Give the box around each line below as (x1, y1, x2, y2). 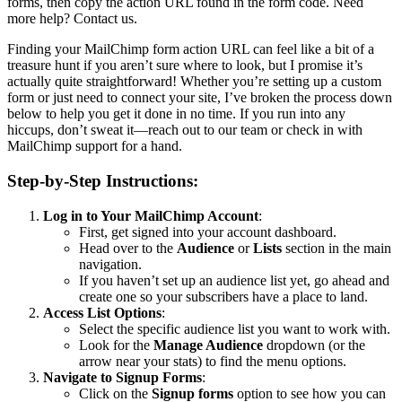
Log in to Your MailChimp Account (43, 207, 258, 223)
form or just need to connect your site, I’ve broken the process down (7, 90, 392, 106)
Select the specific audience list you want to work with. (79, 320, 390, 336)
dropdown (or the (263, 336, 365, 353)
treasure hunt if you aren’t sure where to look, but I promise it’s (7, 57, 363, 74)
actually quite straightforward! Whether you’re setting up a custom (7, 74, 381, 90)
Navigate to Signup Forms (43, 369, 202, 385)
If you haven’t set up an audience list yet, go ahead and (79, 272, 389, 288)
